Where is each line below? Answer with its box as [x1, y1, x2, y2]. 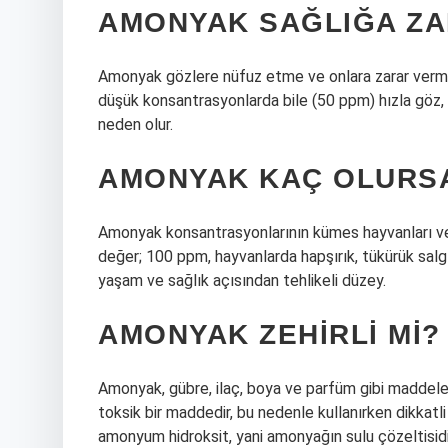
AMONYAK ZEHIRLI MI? [98, 319, 441, 350]
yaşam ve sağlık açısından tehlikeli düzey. [98, 271, 386, 290]
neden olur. [98, 115, 173, 134]
